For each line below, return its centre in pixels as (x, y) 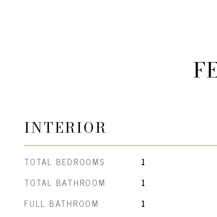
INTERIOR (66, 128)
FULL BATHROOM (62, 203)
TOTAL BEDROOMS (65, 162)
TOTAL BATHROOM (65, 183)
